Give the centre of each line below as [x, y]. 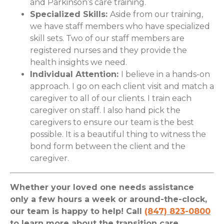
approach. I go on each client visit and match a [122, 86]
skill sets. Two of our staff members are [107, 38]
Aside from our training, [156, 14]
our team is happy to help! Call [77, 211]
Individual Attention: [75, 74]
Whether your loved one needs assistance [102, 187]
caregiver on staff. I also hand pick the [105, 110]
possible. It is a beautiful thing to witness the [118, 134]
